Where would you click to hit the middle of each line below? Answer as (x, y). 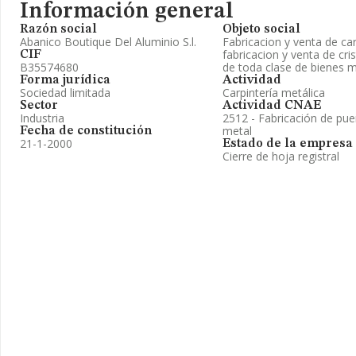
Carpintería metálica (274, 93)
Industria (42, 118)
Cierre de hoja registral (281, 156)
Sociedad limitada (65, 93)
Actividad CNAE (272, 106)
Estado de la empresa (288, 144)
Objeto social (261, 29)
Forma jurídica (65, 80)
